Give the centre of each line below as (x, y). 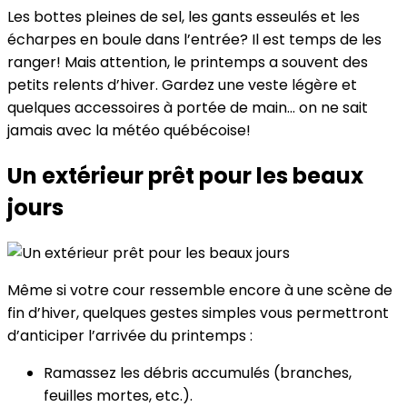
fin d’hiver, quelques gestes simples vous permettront (198, 313)
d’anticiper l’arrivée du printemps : (130, 336)
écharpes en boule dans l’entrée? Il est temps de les (194, 40)
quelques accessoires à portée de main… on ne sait (188, 108)
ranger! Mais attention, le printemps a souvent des (188, 63)
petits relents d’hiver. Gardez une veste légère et (182, 85)
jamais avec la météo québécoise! (129, 131)
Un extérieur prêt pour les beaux (185, 176)
